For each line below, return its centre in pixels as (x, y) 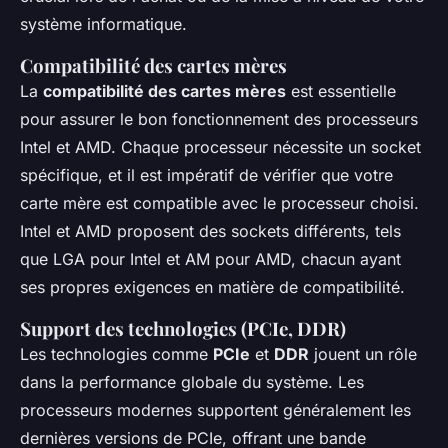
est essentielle (341, 90)
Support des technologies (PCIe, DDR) (183, 328)
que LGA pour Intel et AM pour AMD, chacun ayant (210, 258)
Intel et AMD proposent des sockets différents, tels (210, 230)
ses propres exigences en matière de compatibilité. (212, 286)
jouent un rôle (363, 353)
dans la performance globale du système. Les (192, 381)
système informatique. (103, 23)
